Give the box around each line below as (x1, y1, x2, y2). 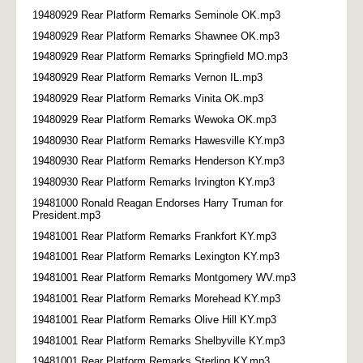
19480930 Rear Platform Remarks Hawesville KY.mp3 (32, 134, 284, 147)
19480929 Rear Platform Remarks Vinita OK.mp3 (32, 92, 263, 105)
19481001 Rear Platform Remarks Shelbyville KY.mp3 (32, 334, 285, 347)
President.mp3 (32, 208, 100, 221)
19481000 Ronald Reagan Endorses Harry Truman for (32, 196, 283, 209)
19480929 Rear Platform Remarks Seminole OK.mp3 (32, 8, 280, 21)
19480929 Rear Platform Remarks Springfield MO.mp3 (32, 50, 288, 63)
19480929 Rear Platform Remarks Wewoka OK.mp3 (32, 113, 276, 126)
